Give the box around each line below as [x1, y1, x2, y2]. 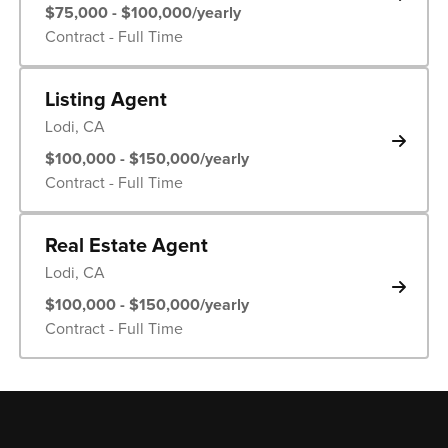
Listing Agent [44, 87, 167, 112]
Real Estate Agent [44, 233, 208, 258]
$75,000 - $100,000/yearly [44, 2, 241, 23]
